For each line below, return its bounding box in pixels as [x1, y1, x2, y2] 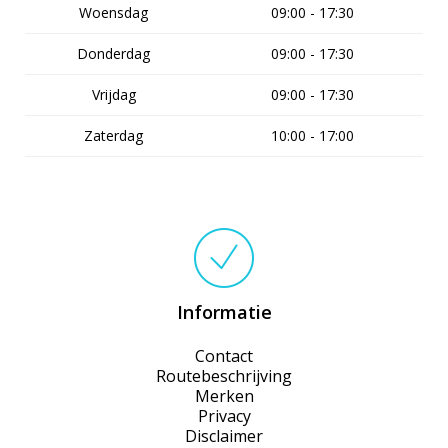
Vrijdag [91, 84, 136, 104]
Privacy [197, 404, 251, 427]
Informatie [176, 299, 272, 324]
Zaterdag [84, 125, 143, 145]
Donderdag [77, 43, 150, 63]
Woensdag [79, 2, 148, 22]
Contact [195, 344, 253, 367]
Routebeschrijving [156, 364, 292, 387]
